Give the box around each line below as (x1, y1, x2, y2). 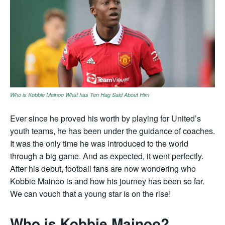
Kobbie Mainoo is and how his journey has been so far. (10, 175, 204, 187)
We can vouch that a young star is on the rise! (10, 188, 171, 200)
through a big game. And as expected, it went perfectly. (10, 150, 203, 162)
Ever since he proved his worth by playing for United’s (10, 113, 201, 125)
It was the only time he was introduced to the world (10, 138, 188, 150)
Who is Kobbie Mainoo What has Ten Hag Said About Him (10, 91, 149, 99)
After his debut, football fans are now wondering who (10, 163, 196, 175)
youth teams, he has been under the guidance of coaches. (10, 125, 215, 137)
